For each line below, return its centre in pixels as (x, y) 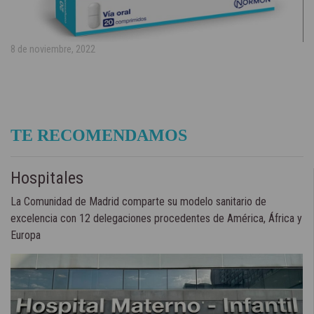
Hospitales (47, 178)
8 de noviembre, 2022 (53, 49)
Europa (26, 235)
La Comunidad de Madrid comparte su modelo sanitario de (138, 201)
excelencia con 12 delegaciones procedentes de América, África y (156, 218)
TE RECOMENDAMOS (99, 135)
